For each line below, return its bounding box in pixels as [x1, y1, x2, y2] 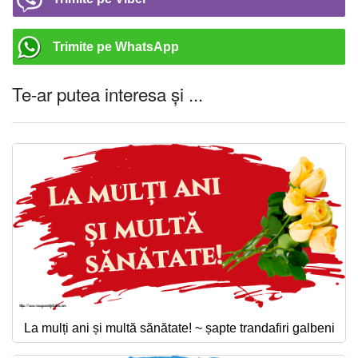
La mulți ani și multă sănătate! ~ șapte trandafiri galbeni [23, 321, 335, 336]
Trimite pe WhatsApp [53, 40, 179, 54]
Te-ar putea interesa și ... [12, 81, 203, 107]
